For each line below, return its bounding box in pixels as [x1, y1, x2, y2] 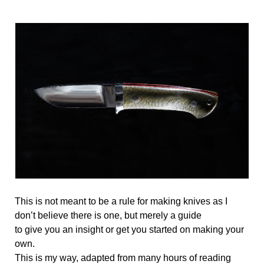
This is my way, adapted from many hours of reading [15, 252, 231, 263]
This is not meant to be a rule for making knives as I [15, 196, 227, 206]
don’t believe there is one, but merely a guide [15, 210, 204, 220]
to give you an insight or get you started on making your [15, 224, 244, 235]
